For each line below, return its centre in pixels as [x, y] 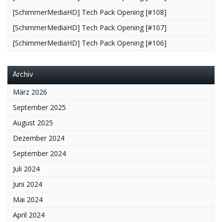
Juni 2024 [28, 184]
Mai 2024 [28, 199]
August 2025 [33, 122]
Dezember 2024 [39, 138]
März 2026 [30, 92]
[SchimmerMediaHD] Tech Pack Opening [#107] [90, 27]
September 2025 [39, 107]
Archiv [23, 75]
